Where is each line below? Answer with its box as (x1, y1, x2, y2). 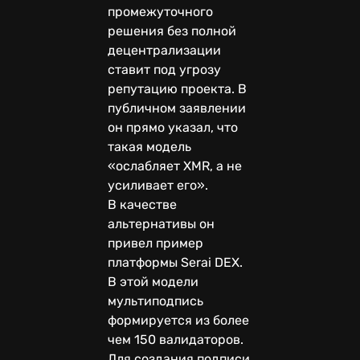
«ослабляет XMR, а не (108, 157, 242, 174)
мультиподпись (108, 292, 203, 309)
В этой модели (108, 273, 198, 289)
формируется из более (108, 312, 249, 328)
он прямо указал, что (108, 119, 238, 135)
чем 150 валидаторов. (108, 331, 243, 347)
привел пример (108, 235, 203, 251)
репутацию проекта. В (108, 80, 247, 96)
